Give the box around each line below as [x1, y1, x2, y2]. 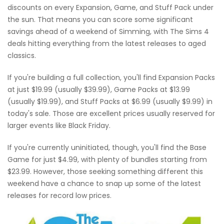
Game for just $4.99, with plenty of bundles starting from [7, 154, 207, 164]
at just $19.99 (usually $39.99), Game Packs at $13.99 [7, 84, 190, 94]
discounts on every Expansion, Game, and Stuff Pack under [7, 2, 213, 12]
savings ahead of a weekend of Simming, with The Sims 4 [7, 26, 209, 36]
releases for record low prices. [7, 190, 111, 200]
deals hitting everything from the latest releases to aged [7, 38, 206, 48]
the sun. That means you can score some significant [7, 14, 193, 24]
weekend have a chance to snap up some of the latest [7, 178, 201, 188]
